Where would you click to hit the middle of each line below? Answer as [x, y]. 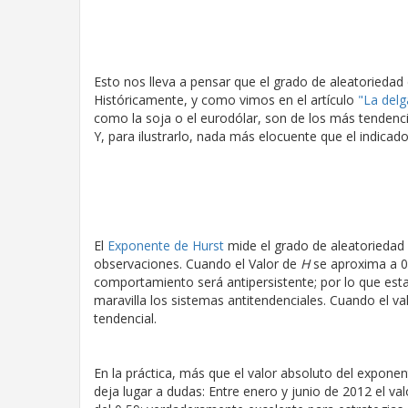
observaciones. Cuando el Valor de [197, 264]
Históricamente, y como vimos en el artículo [226, 100]
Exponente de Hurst [166, 245]
